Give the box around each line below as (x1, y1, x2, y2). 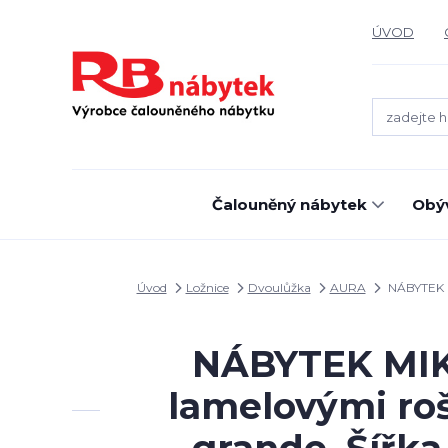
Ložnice (185, 280, 229, 295)
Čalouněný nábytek (212, 195, 367, 214)
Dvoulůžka (247, 280, 311, 295)
